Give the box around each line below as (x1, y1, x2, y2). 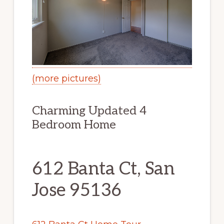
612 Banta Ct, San (31, 158, 175, 180)
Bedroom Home (31, 117, 116, 132)
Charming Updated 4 (31, 103, 146, 118)
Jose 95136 (31, 179, 121, 202)
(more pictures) (31, 73, 101, 84)
